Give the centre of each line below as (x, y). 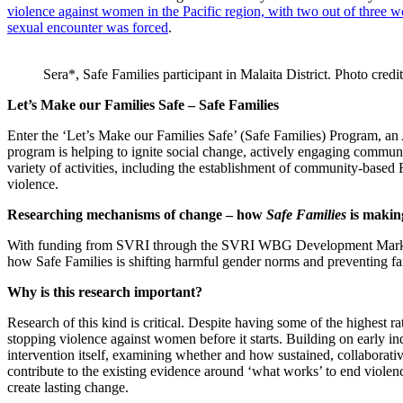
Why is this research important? (105, 292)
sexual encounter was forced (88, 28)
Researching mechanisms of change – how (137, 215)
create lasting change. (68, 388)
